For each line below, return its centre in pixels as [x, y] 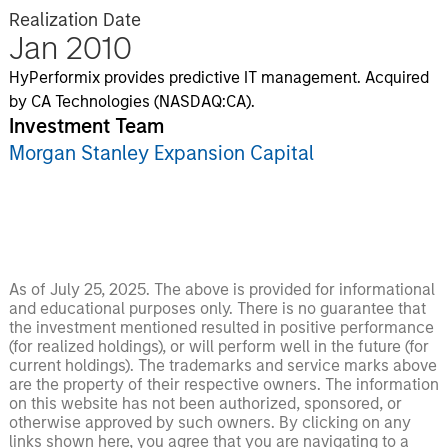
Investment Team [86, 126]
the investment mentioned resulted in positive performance [221, 327]
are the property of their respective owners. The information [223, 384]
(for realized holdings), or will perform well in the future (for [218, 346]
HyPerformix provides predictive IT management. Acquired [218, 77]
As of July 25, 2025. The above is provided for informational [221, 289]
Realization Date [74, 20]
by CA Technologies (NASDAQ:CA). [131, 101]
